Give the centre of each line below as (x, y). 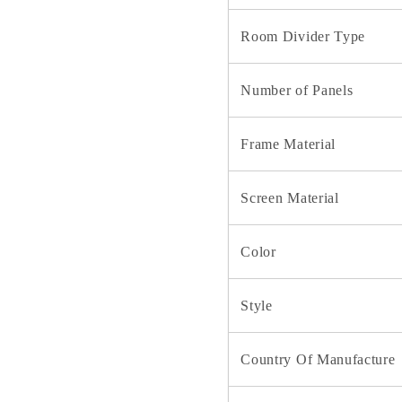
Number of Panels (297, 90)
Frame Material (288, 144)
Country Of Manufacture (318, 359)
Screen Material (290, 197)
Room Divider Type (303, 36)
